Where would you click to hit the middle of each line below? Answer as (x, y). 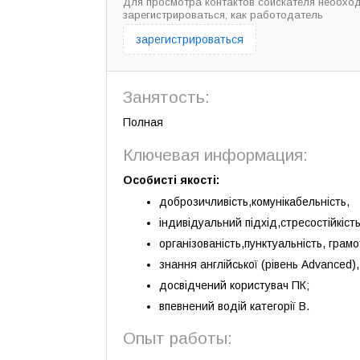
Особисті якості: (171, 180)
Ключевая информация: (215, 155)
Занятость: (166, 97)
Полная (143, 122)
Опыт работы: (178, 338)
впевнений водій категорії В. (234, 306)
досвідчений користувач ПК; (234, 285)
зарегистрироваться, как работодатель (223, 15)
